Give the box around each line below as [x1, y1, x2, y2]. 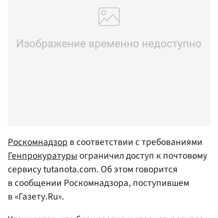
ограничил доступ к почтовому [77, 148, 207, 163]
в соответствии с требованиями [68, 135, 202, 149]
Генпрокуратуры [8, 148, 77, 163]
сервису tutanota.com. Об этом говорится [8, 162, 178, 176]
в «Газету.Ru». [8, 189, 64, 203]
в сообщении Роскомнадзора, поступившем [8, 176, 189, 190]
